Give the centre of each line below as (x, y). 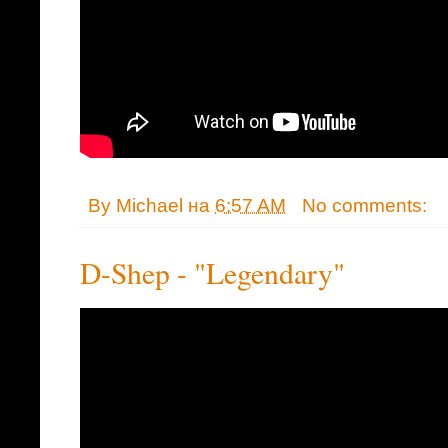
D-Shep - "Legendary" (212, 272)
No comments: (366, 205)
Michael (149, 205)
